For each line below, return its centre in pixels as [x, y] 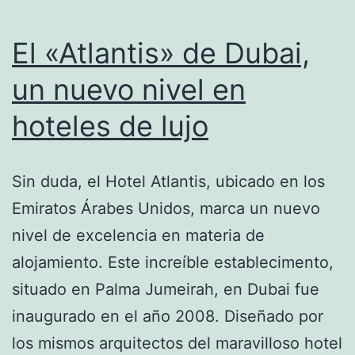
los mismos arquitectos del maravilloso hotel [177, 343]
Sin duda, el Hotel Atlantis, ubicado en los [168, 181]
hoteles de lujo [110, 126]
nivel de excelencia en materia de [138, 235]
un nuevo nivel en [129, 89]
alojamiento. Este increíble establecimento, [173, 262]
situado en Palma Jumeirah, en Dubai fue [166, 289]
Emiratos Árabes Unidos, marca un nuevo [166, 208]
